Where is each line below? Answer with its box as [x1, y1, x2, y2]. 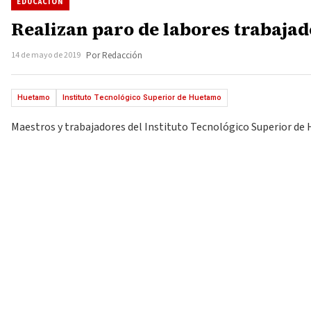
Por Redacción [86, 49, 142, 62]
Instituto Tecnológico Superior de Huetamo [62, 93, 221, 102]
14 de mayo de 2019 [11, 49, 81, 61]
